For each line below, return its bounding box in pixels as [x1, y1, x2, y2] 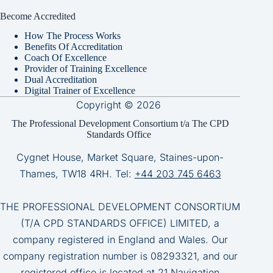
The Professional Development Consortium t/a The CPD [11, 118, 229, 129]
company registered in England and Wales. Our [12, 233, 228, 246]
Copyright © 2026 [76, 99, 165, 112]
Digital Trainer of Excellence [24, 85, 135, 96]
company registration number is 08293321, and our [2, 250, 238, 263]
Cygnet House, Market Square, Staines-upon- [16, 151, 224, 164]
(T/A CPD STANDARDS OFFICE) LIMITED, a [21, 217, 220, 230]
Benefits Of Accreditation [24, 41, 122, 52]
